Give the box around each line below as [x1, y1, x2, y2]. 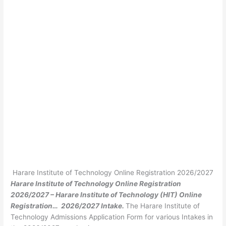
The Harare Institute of [126, 202, 200, 210]
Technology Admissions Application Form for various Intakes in [11, 213, 213, 221]
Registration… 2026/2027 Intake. [11, 202, 125, 210]
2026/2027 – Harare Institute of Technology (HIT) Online [11, 191, 202, 199]
